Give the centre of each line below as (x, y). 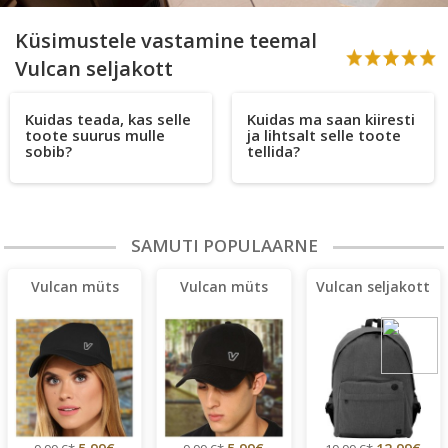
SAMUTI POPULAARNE (224, 246)
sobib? (48, 151)
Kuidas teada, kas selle (108, 119)
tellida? (274, 151)
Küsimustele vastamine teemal (166, 41)
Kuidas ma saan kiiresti (331, 119)
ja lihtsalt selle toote (324, 135)
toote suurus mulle (95, 135)
